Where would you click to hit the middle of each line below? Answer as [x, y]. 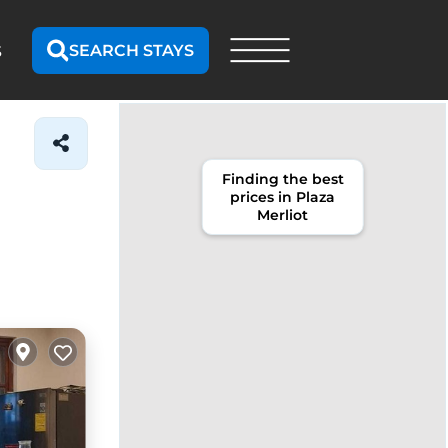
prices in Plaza [282, 197]
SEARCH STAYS [131, 50]
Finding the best [282, 179]
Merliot [282, 215]
